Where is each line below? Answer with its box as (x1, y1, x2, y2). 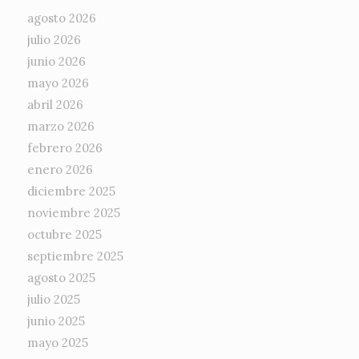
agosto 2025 (26, 270, 95, 286)
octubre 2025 (26, 227, 102, 243)
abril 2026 (26, 97, 83, 113)
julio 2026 (26, 32, 81, 48)
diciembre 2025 (26, 184, 115, 200)
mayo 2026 (26, 75, 89, 91)
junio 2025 (26, 313, 85, 329)
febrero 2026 (26, 140, 103, 156)
